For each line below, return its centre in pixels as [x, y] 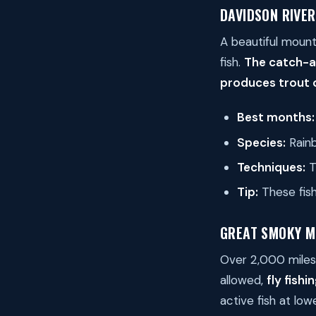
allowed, [243, 280]
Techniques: [271, 168]
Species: [261, 142]
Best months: [276, 117]
